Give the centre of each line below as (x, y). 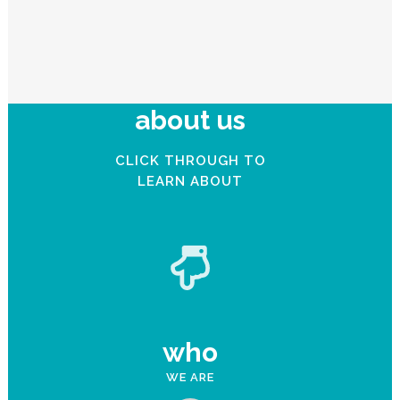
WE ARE (191, 377)
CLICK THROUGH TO (190, 160)
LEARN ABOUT (191, 181)
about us (191, 120)
